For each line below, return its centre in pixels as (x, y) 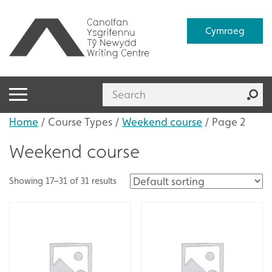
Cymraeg (225, 31)
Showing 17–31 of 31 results (63, 180)
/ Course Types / (80, 121)
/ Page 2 (224, 121)
